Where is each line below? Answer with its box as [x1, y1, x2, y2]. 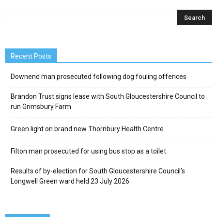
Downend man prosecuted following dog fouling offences [11, 73, 186, 81]
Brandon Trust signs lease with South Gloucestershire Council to [11, 93, 205, 101]
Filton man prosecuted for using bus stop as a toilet [11, 147, 166, 155]
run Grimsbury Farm [11, 103, 71, 111]
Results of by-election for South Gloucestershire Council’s [11, 167, 185, 175]
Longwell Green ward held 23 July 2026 [11, 177, 129, 186]
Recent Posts [11, 52, 51, 61]
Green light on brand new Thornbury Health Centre [11, 125, 164, 133]
